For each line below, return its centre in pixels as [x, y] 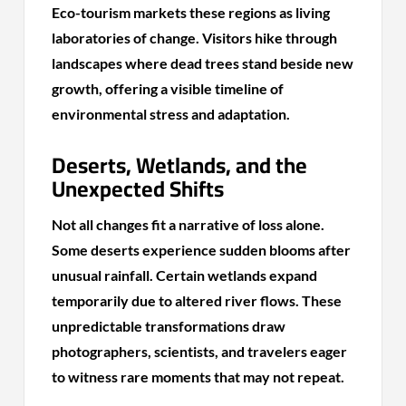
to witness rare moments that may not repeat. [198, 376]
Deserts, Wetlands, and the [180, 165]
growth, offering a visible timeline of [168, 88]
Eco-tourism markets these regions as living [191, 12]
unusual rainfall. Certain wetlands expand [185, 275]
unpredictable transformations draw [169, 325]
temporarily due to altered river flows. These [197, 300]
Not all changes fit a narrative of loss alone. [188, 224]
